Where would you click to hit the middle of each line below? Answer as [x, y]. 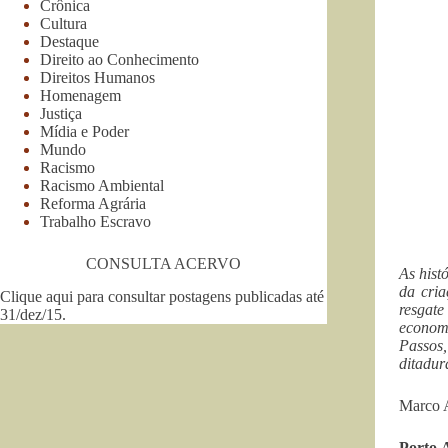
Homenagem [80, 95]
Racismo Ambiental [102, 185]
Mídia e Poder [84, 131]
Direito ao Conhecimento [119, 59]
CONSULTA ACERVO [163, 263]
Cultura [63, 23]
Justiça [61, 113]
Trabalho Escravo [95, 221]
